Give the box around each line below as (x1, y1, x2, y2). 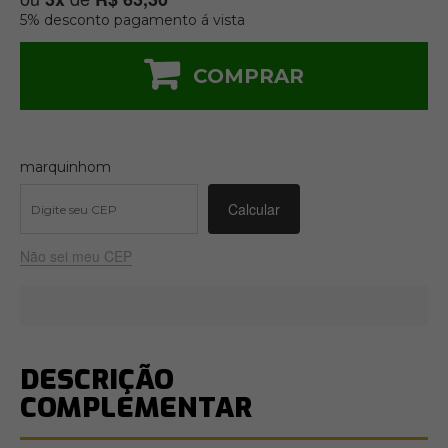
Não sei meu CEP (20, 246, 132, 266)
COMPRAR (193, 64, 304, 88)
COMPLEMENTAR (20, 389, 252, 426)
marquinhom (20, 158, 111, 176)
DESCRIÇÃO (20, 361, 174, 398)
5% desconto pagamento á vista (20, 11, 245, 29)
